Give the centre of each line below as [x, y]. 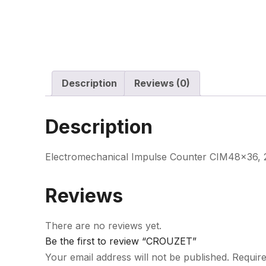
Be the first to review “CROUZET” [121, 241]
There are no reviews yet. [103, 226]
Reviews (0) [162, 83]
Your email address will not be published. [137, 257]
